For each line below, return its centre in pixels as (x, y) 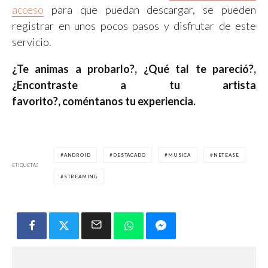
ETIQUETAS (25, 165)
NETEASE (226, 155)
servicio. (32, 42)
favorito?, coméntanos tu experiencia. (104, 101)
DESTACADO (130, 155)
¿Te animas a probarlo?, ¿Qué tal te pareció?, (134, 68)
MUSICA (180, 155)
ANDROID (77, 155)
